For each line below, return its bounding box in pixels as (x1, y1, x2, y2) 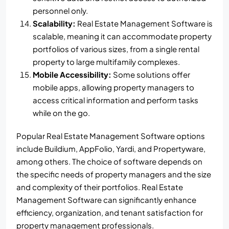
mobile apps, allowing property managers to (33, 82, 194, 92)
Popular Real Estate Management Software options (16, 130, 205, 141)
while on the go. (33, 107, 90, 118)
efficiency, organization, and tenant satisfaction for (16, 207, 203, 217)
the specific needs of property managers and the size (16, 169, 211, 179)
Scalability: (33, 18, 76, 28)
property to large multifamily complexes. (33, 56, 180, 66)
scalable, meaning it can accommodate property (33, 31, 212, 41)
